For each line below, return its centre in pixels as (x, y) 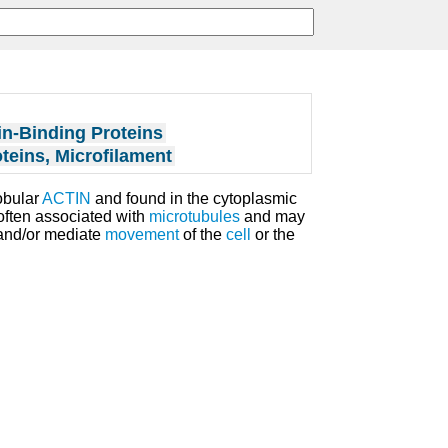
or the (273, 234)
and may (272, 216)
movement (142, 234)
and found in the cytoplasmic (194, 198)
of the (202, 234)
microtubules (194, 216)
